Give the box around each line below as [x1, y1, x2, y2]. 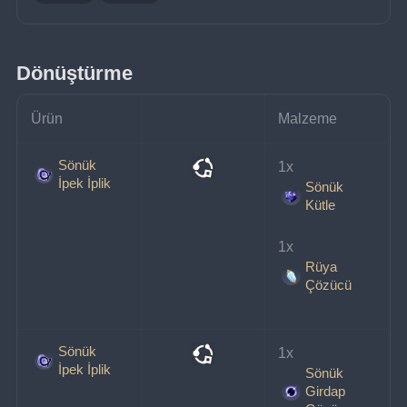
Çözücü [304, 276, 352, 293]
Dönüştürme [16, 61, 134, 84]
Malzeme [278, 110, 338, 126]
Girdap [304, 382, 345, 399]
